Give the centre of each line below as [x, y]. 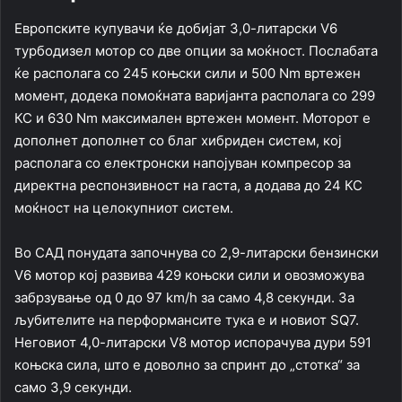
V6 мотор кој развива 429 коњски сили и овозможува [189, 275]
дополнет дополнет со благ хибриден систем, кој [178, 141]
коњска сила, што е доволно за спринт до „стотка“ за [187, 365]
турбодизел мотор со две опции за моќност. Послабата [196, 51]
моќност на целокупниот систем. [124, 208]
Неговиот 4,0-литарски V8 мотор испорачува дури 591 [193, 343]
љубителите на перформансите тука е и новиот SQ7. [187, 320]
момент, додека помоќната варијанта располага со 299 [195, 96]
